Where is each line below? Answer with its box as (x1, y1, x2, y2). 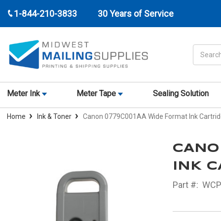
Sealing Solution (152, 89, 209, 99)
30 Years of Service (98, 8, 174, 19)
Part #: (172, 180, 198, 190)
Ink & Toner (37, 112, 72, 121)
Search (193, 45, 216, 53)
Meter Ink (7, 89, 42, 99)
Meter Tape (76, 89, 118, 99)
